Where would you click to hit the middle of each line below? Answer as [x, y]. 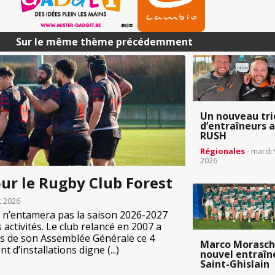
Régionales [223, 151]
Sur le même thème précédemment [104, 42]
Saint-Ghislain [235, 264]
